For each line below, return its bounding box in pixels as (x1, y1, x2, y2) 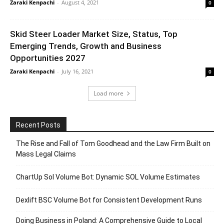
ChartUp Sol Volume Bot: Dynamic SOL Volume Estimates (16, 172, 200, 181)
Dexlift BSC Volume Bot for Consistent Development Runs (16, 195, 202, 204)
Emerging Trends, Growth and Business (10, 40, 161, 51)
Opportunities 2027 (10, 52, 85, 63)
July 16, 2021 (61, 67, 93, 75)
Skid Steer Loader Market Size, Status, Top (10, 28, 177, 39)
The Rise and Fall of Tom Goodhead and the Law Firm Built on (16, 139, 210, 147)
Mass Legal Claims (16, 149, 76, 158)
